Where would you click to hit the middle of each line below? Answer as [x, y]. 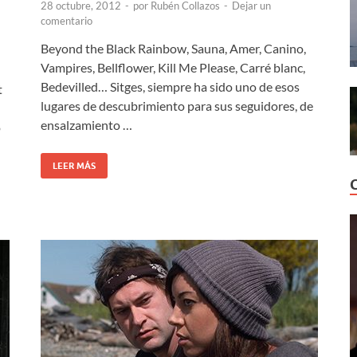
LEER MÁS [74, 165]
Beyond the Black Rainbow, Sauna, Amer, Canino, [173, 48]
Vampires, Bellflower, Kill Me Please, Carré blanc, [173, 67]
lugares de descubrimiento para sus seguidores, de [177, 105]
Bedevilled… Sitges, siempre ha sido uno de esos [170, 86]
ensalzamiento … [86, 124]
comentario [67, 20]
